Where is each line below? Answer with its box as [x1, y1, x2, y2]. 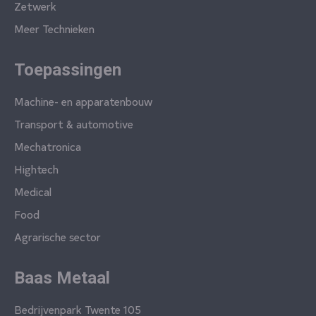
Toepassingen [14, 60, 121, 80]
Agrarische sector [14, 229, 101, 245]
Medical [14, 183, 51, 200]
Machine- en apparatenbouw [14, 93, 152, 109]
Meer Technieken [14, 20, 95, 37]
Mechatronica [14, 138, 81, 154]
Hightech [14, 161, 59, 177]
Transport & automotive [14, 116, 133, 132]
